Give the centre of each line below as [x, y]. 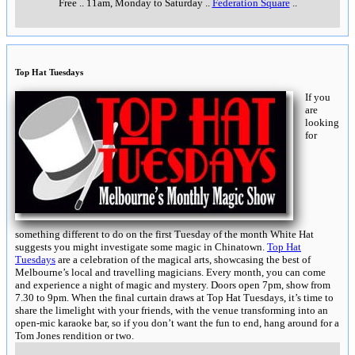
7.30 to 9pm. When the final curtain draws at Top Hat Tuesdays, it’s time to [174, 297]
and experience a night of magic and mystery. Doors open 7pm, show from [173, 284]
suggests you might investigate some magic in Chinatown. [141, 246]
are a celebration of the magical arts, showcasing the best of [183, 259]
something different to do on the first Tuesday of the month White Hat [164, 234]
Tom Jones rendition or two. [74, 335]
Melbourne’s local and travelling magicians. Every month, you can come [170, 272]
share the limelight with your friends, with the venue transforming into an [172, 310]
